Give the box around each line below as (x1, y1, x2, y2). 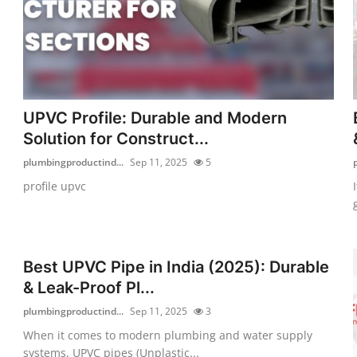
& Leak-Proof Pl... (23, 277, 155, 297)
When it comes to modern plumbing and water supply (23, 327, 313, 343)
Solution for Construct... (23, 128, 210, 148)
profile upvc (23, 178, 87, 194)
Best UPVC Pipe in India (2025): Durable (23, 257, 330, 277)
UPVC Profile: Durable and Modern (23, 108, 288, 127)
